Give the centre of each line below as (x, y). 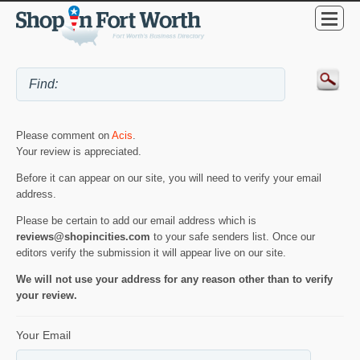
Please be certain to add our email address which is (136, 220)
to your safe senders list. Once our (233, 236)
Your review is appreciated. (79, 151)
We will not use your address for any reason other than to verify (174, 279)
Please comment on (64, 135)
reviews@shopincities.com (83, 236)
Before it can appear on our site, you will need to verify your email (169, 178)
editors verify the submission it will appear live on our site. (151, 252)
